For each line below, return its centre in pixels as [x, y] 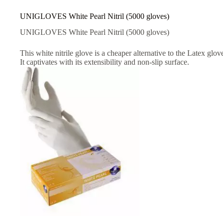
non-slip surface [162, 62]
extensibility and [110, 62]
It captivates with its [51, 62]
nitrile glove [74, 53]
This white [37, 53]
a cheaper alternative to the [144, 53]
